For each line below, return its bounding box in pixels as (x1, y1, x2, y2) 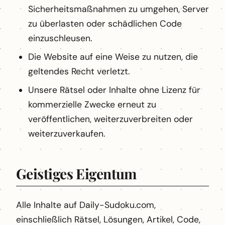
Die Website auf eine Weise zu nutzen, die (28, 51, 198, 63)
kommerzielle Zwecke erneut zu (28, 99, 156, 110)
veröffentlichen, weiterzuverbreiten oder (28, 114, 193, 125)
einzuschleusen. (28, 33, 92, 44)
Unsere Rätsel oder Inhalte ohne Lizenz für (28, 84, 200, 96)
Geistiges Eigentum (16, 164, 137, 183)
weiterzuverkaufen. (28, 128, 105, 140)
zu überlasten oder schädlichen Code (28, 18, 182, 30)
